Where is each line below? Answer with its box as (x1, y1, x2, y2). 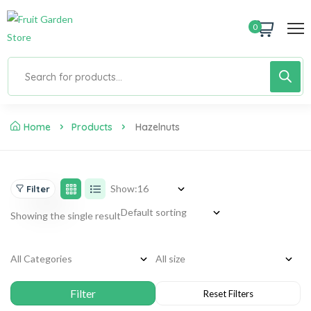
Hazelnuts (135, 121, 180, 133)
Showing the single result (10, 210, 121, 221)
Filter (26, 183, 50, 194)
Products (72, 121, 112, 133)
